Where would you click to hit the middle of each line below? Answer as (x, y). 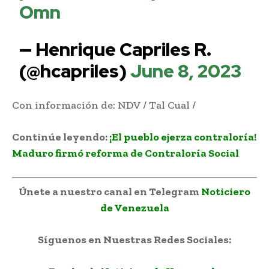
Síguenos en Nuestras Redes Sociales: (134, 239)
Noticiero (226, 191)
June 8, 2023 (186, 71)
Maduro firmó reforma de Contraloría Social (125, 153)
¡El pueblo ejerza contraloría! (183, 137)
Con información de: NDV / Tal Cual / (104, 105)
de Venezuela (134, 207)
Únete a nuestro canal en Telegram (110, 191)
